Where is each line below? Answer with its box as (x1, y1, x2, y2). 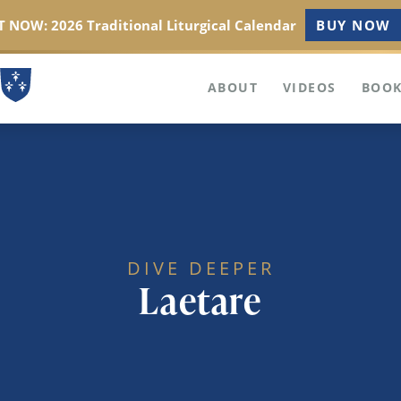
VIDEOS (283, 79, 337, 97)
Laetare (139, 276, 262, 325)
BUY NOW (316, 16, 391, 34)
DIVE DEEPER (126, 256, 275, 279)
